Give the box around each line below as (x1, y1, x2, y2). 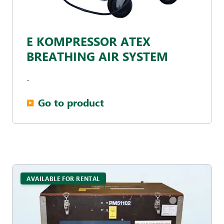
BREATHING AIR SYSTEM (26, 48, 168, 64)
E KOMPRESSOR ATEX (26, 33, 150, 49)
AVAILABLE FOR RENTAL (26, 174, 100, 182)
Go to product (38, 95, 104, 109)
